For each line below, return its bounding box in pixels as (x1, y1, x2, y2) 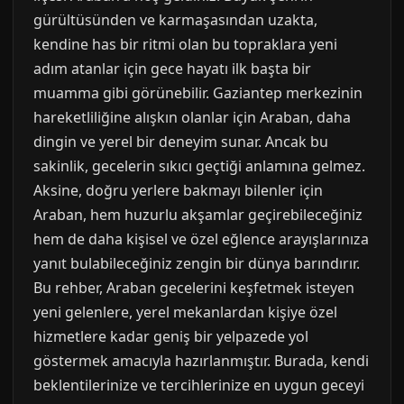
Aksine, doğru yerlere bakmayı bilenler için (33, 180, 323, 200)
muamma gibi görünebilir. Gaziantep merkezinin (33, 83, 363, 103)
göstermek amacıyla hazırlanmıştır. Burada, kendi (33, 351, 369, 371)
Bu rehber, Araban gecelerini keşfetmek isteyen (33, 278, 354, 298)
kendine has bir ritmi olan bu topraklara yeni (33, 34, 337, 54)
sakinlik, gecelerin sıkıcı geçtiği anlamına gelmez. (33, 156, 365, 176)
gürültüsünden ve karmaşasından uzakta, (33, 10, 317, 30)
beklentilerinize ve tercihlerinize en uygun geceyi (33, 375, 364, 395)
